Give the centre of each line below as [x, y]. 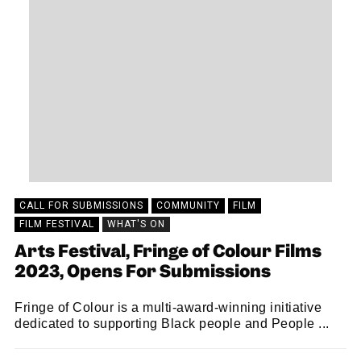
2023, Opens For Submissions [143, 273]
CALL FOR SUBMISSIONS [81, 205]
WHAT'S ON [136, 224]
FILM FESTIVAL [57, 224]
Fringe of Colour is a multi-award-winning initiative [168, 307]
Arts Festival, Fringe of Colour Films [168, 253]
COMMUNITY [188, 205]
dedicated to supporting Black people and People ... [172, 324]
